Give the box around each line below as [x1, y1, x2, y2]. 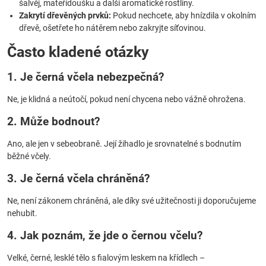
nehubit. [7, 208, 37, 218]
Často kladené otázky [7, 43, 149, 61]
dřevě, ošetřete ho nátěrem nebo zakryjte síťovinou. [19, 23, 206, 33]
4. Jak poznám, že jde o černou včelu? [7, 229, 202, 242]
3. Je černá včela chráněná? [7, 172, 150, 185]
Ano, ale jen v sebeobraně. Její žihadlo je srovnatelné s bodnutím [7, 139, 241, 148]
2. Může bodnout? [7, 115, 100, 128]
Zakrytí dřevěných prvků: [19, 11, 111, 20]
